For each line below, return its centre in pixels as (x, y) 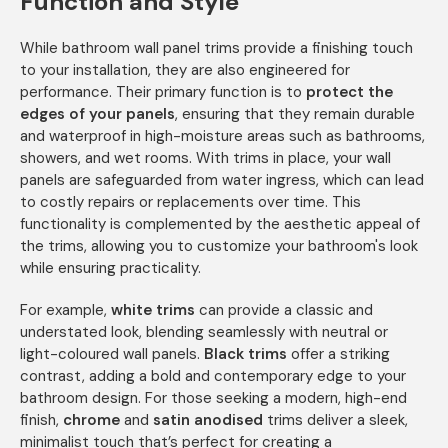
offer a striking (338, 354)
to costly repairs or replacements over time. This (190, 202)
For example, (65, 310)
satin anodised (208, 420)
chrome (91, 420)
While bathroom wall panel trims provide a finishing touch (216, 48)
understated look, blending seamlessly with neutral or (204, 332)
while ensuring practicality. (110, 268)
